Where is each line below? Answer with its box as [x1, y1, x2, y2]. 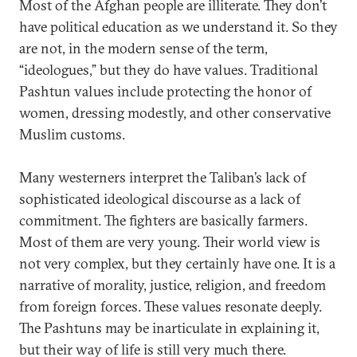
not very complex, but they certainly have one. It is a [19, 254, 335, 273]
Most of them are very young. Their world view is [19, 233, 320, 251]
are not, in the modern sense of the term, [19, 39, 268, 57]
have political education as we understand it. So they [19, 18, 338, 36]
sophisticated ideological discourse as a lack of [19, 190, 300, 208]
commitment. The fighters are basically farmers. [19, 211, 308, 229]
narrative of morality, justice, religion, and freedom [19, 276, 326, 294]
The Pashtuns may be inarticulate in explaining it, [19, 319, 320, 337]
